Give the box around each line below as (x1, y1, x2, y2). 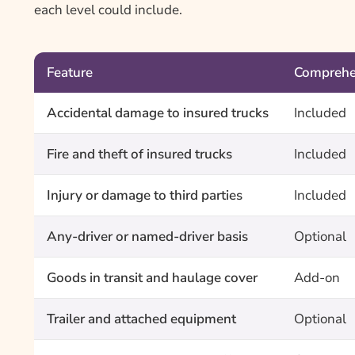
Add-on (294, 269, 340, 288)
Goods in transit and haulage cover (47, 269, 258, 288)
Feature (47, 63, 93, 82)
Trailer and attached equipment (47, 310, 236, 329)
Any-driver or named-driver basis (47, 227, 248, 246)
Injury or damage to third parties (47, 186, 242, 205)
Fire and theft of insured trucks (47, 145, 232, 164)
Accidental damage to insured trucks (47, 104, 269, 123)
